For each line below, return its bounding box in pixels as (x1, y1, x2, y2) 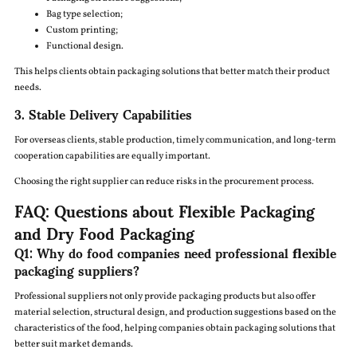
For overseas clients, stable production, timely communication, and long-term (14, 134, 336, 147)
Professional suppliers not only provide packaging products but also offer (14, 290, 316, 304)
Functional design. (45, 40, 124, 53)
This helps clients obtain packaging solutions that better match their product (14, 65, 330, 79)
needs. (14, 81, 41, 95)
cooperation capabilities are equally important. (14, 150, 210, 163)
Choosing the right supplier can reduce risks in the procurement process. (14, 175, 314, 189)
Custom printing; (45, 24, 118, 37)
